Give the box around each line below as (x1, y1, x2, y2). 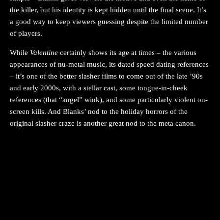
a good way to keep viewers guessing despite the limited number (10, 18, 208, 26)
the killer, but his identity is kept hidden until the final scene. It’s (10, 6, 206, 14)
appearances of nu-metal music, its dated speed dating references (10, 60, 209, 69)
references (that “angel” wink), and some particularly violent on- (10, 96, 208, 104)
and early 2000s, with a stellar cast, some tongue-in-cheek (10, 84, 188, 92)
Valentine (30, 49, 60, 57)
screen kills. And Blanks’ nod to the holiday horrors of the (10, 108, 188, 116)
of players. (10, 29, 42, 38)
